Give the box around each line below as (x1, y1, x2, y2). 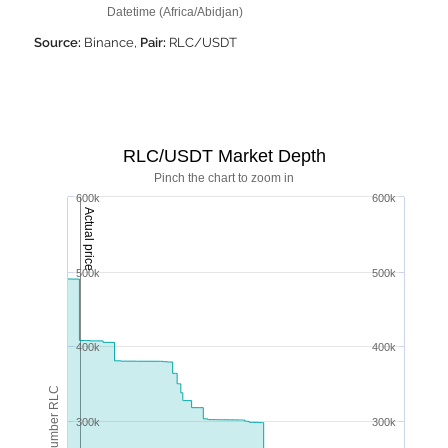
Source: (33, 35, 81, 50)
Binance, (80, 35, 140, 50)
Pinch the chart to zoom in (153, 171, 294, 185)
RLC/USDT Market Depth (122, 146, 326, 166)
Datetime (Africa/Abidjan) (106, 5, 243, 19)
